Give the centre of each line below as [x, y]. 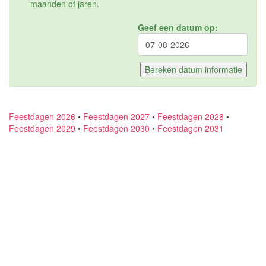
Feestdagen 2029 [42, 128]
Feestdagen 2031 [191, 128]
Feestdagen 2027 [116, 116]
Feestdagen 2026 [42, 116]
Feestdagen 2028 [191, 116]
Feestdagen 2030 [116, 128]
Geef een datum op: [178, 27]
